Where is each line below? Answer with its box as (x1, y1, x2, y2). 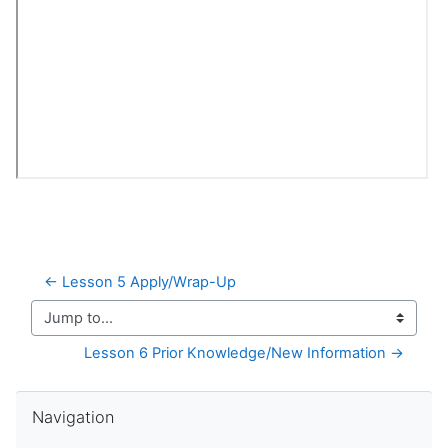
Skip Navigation (15, 391, 121, 410)
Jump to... (30, 317, 99, 336)
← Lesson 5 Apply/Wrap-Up (44, 273, 236, 292)
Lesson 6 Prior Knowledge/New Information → (84, 344, 404, 363)
